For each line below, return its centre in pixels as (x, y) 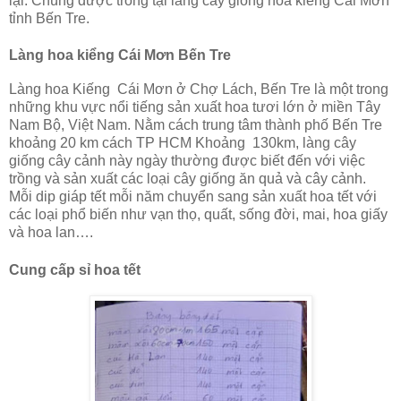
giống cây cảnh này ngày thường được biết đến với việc (187, 161)
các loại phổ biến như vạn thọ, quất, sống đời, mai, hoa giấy (198, 215)
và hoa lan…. (51, 233)
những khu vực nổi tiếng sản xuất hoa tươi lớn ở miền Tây (195, 107)
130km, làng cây (304, 143)
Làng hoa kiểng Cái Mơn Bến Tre (120, 55)
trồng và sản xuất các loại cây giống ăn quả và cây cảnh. (188, 179)
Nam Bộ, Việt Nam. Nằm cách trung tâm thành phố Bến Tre (196, 125)
